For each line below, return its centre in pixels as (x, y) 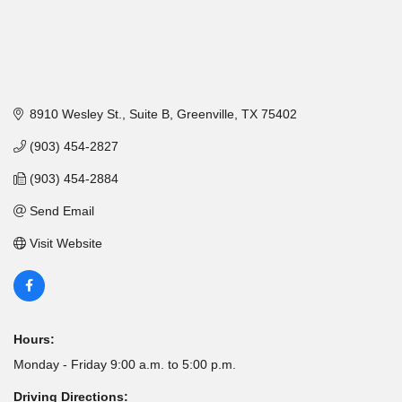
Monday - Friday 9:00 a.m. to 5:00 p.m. (125, 364)
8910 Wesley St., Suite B (99, 114)
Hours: (34, 339)
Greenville (205, 114)
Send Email (61, 210)
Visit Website (66, 243)
